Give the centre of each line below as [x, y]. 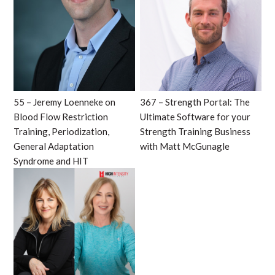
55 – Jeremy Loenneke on [64, 102]
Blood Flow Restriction [60, 116]
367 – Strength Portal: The [195, 102]
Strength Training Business [196, 131]
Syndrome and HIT [51, 161]
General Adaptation [53, 146]
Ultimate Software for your [196, 116]
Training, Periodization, [61, 131]
